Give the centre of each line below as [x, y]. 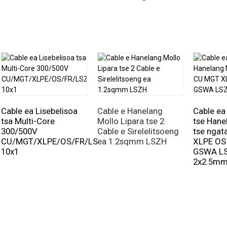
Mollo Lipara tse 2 [130, 121]
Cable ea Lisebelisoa [39, 111]
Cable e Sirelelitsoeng [138, 131]
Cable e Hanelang [130, 111]
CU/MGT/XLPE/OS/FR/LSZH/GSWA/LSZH [81, 141]
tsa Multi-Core [28, 121]
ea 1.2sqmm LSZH [132, 141]
